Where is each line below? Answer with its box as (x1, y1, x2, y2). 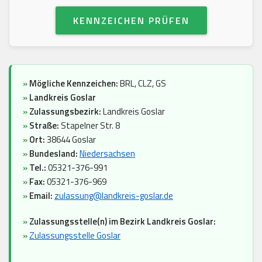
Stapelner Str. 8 (59, 119, 120, 133)
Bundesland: (29, 147, 78, 161)
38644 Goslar (45, 133, 96, 147)
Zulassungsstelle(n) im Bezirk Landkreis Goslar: (29, 215, 216, 229)
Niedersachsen (80, 147, 135, 161)
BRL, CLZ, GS (118, 77, 166, 91)
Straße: (29, 119, 59, 133)
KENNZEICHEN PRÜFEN (73, 13, 189, 28)
